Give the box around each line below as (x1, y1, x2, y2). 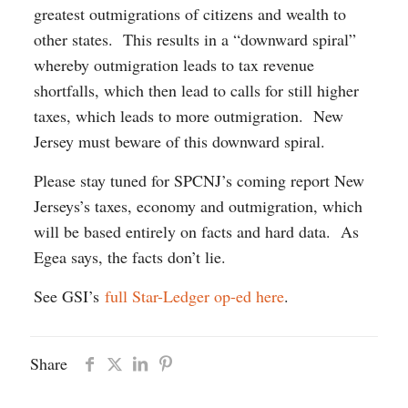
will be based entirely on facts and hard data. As (33, 219, 359, 242)
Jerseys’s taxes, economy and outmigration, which (33, 194, 362, 217)
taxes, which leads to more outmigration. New (33, 104, 343, 127)
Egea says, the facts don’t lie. (33, 245, 226, 268)
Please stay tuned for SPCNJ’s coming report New (33, 168, 364, 191)
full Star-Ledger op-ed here (104, 284, 284, 307)
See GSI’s (33, 284, 105, 307)
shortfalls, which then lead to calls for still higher (33, 78, 359, 101)
